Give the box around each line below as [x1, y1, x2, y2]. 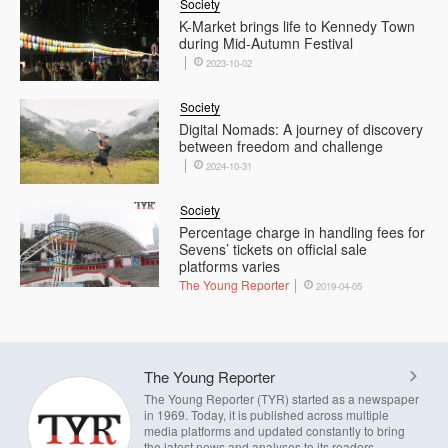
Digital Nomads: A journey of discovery [179, 118, 424, 139]
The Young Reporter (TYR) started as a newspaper [144, 389, 419, 407]
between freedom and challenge [179, 135, 384, 156]
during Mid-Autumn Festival [179, 32, 354, 53]
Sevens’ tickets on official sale [179, 238, 368, 259]
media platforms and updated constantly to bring [144, 421, 405, 439]
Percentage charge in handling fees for [179, 221, 426, 242]
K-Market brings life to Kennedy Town [179, 15, 416, 36]
